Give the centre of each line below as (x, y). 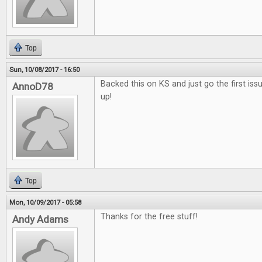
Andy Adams (40, 219)
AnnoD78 (33, 87)
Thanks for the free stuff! (149, 217)
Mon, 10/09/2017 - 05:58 (45, 202)
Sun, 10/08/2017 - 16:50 (44, 70)
